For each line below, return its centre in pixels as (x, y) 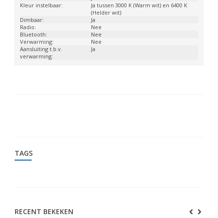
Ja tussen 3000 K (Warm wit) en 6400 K (139, 5)
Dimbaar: (32, 20)
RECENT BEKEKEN (44, 211)
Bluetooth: (34, 34)
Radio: (28, 27)
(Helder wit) (106, 12)
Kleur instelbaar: (41, 5)
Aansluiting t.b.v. (41, 49)
